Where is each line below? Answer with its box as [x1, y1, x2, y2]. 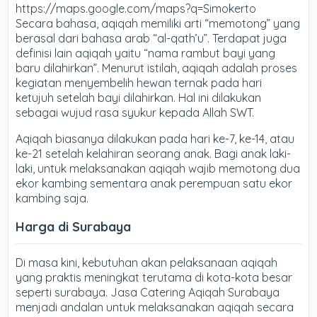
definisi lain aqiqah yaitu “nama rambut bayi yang [16, 46, 276, 60]
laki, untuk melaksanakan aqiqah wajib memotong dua [16, 161, 301, 175]
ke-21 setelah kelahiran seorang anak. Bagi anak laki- [16, 146, 292, 161]
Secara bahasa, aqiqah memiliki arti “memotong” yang [16, 16, 301, 30]
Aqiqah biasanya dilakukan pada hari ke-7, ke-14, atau [16, 132, 295, 146]
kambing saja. [16, 191, 89, 205]
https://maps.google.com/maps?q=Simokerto [16, 1, 257, 16]
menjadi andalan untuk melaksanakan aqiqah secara [16, 300, 294, 314]
